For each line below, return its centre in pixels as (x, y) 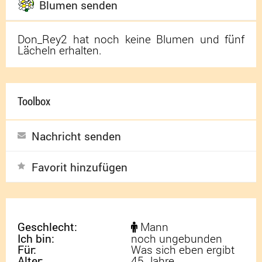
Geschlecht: (47, 227)
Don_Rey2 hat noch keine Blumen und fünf (131, 39)
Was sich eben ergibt (183, 250)
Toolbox (34, 101)
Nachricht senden (76, 136)
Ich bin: (36, 239)
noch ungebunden (177, 239)
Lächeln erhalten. (60, 50)
